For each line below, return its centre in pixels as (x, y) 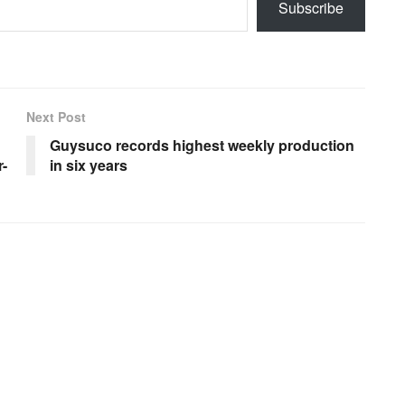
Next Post (56, 116)
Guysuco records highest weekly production (202, 145)
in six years (89, 165)
